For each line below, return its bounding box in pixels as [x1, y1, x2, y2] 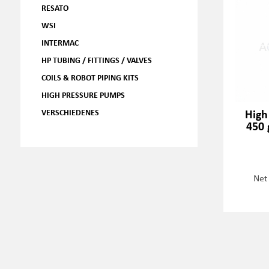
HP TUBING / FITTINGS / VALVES [41, 54, 152, 65]
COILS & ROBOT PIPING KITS [41, 71, 139, 83]
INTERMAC [41, 37, 79, 48]
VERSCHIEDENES [41, 106, 99, 118]
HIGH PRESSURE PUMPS [41, 89, 125, 100]
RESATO [41, 2, 68, 13]
